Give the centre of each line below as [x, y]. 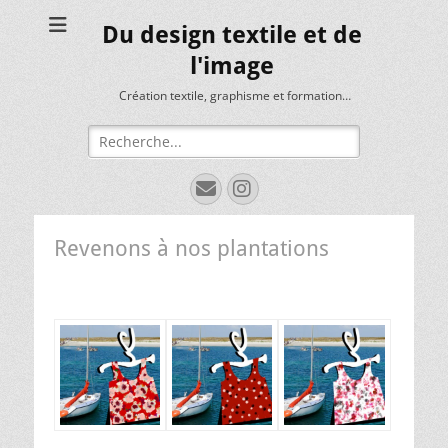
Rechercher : [129, 134]
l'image [232, 66]
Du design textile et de [232, 35]
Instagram [300, 187]
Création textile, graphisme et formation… [234, 95]
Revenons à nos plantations [191, 248]
